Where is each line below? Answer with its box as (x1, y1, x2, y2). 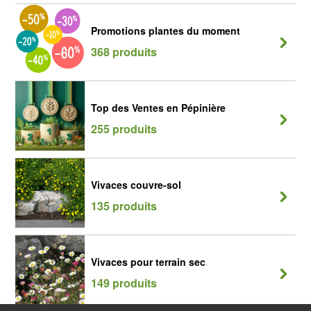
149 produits (91, 275, 157, 291)
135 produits (91, 198, 157, 214)
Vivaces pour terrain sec (91, 255, 205, 269)
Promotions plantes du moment (91, 24, 240, 37)
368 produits (91, 44, 157, 60)
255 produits (91, 121, 157, 137)
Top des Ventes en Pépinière (91, 101, 226, 115)
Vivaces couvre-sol (91, 178, 181, 192)
